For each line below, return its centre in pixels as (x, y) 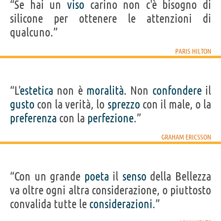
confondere (177, 90)
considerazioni (121, 204)
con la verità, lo (71, 104)
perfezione (110, 118)
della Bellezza (179, 176)
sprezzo (124, 104)
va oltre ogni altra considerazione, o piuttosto (110, 190)
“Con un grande (47, 176)
